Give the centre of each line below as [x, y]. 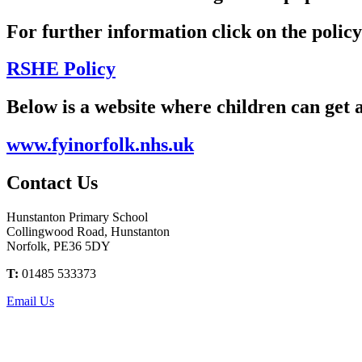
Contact [39, 183]
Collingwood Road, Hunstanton [88, 232]
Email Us [30, 301]
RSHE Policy [61, 69]
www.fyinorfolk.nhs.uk [100, 145]
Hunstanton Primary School [77, 217]
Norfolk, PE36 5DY [59, 246]
